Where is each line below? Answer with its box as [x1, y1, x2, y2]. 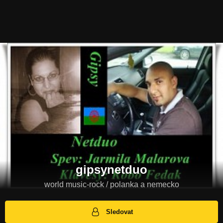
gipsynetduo [76, 163, 147, 177]
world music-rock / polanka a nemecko [44, 180, 179, 189]
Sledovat [106, 208, 133, 216]
